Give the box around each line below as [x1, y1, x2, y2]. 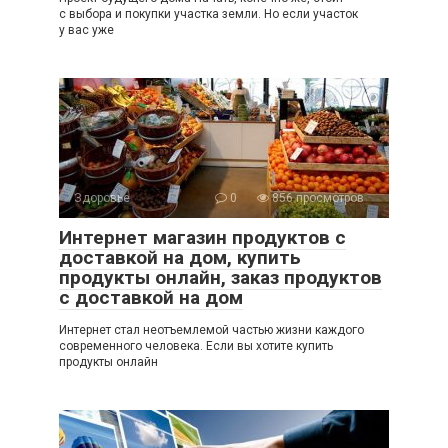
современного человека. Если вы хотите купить [59, 339, 333, 354]
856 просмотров [269, 191, 364, 206]
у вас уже [59, 23, 114, 38]
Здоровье [74, 191, 130, 206]
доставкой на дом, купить [59, 246, 301, 270]
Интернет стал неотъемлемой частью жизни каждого [59, 323, 364, 338]
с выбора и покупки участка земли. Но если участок [59, 7, 358, 22]
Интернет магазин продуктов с [59, 226, 346, 250]
